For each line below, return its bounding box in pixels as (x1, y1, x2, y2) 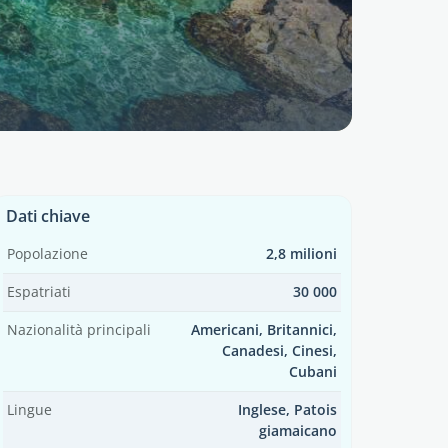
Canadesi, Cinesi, (222, 342, 337, 360)
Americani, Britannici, (191, 321, 337, 339)
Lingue (7, 401, 52, 419)
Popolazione (7, 245, 88, 263)
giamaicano (259, 422, 337, 440)
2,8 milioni (266, 245, 337, 263)
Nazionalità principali (7, 321, 151, 339)
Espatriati (7, 283, 71, 301)
